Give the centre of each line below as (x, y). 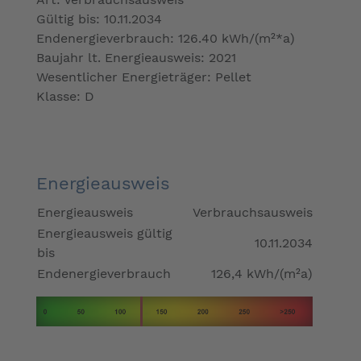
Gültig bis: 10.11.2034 (99, 19)
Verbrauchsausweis (253, 213)
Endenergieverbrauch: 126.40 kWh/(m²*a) (166, 39)
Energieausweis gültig (105, 234)
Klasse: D (65, 97)
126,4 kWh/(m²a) (262, 274)
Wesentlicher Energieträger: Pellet (144, 77)
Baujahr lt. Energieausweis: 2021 (136, 58)
